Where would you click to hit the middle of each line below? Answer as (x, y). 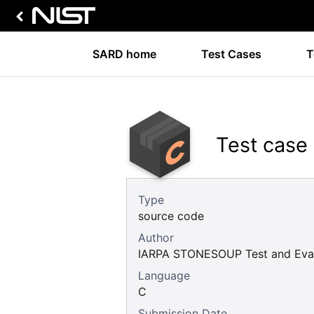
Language (164, 275)
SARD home (124, 54)
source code (171, 216)
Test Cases (231, 54)
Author (156, 238)
